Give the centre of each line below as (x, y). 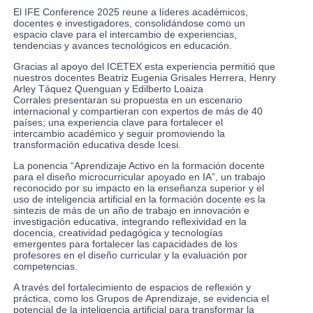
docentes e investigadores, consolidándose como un (129, 23)
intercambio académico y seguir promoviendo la (119, 134)
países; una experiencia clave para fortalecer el (118, 123)
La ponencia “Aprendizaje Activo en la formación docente (139, 166)
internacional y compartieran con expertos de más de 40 (138, 111)
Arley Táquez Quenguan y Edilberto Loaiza (108, 89)
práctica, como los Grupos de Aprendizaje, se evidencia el (141, 299)
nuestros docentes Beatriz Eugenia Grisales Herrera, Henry (144, 78)
